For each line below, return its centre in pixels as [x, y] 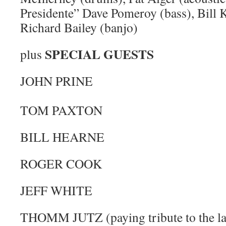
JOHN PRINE [56, 81]
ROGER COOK [61, 164]
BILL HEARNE [62, 137]
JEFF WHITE [56, 190]
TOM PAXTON [61, 110]
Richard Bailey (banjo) [79, 27]
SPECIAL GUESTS [102, 54]
